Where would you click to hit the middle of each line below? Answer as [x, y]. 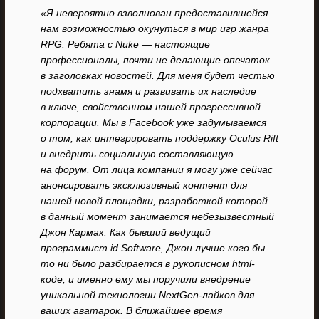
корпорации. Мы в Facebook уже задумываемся [153, 122]
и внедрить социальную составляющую [137, 154]
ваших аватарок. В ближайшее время [131, 310]
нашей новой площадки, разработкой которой [154, 201]
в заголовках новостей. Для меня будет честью [158, 75]
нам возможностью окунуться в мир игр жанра [155, 28]
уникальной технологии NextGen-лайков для [147, 295]
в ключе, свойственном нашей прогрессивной [151, 107]
